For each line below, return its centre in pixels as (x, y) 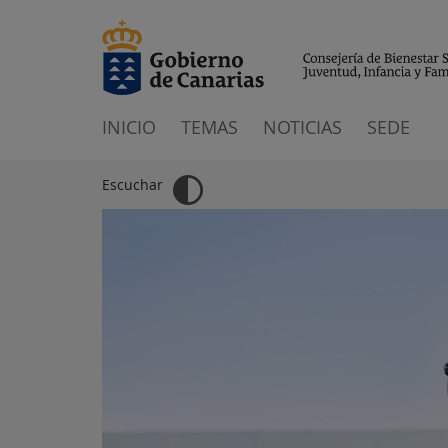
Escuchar (132, 184)
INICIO (129, 127)
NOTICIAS (302, 127)
